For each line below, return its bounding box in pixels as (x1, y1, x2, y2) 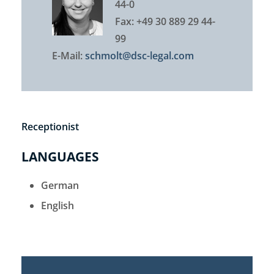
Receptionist (21, 120, 79, 133)
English (41, 198, 74, 212)
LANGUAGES (21, 148, 99, 166)
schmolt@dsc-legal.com (85, 49, 194, 62)
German (41, 178, 79, 192)
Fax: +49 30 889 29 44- (115, 15, 215, 28)
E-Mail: (52, 49, 85, 62)
